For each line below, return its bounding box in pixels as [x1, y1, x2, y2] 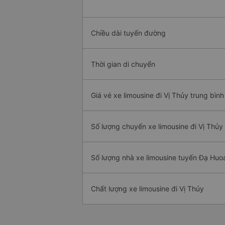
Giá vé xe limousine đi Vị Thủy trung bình [91, 91, 224, 100]
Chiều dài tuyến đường [91, 29, 166, 38]
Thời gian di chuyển [91, 60, 155, 69]
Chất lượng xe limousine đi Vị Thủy [91, 184, 204, 193]
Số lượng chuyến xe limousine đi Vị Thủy [91, 122, 223, 131]
